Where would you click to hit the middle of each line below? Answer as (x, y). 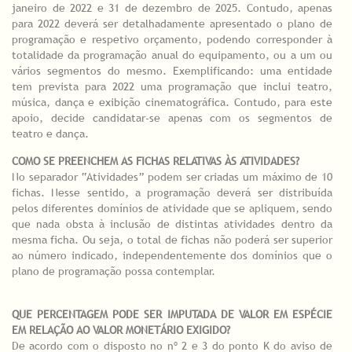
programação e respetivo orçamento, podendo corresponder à (172, 40)
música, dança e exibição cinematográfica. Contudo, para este (172, 103)
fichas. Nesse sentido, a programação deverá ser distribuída (172, 193)
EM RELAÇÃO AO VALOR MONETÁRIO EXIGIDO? (121, 330)
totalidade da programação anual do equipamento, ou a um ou (172, 55)
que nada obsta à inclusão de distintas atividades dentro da (172, 224)
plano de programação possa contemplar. (114, 271)
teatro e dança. (50, 134)
